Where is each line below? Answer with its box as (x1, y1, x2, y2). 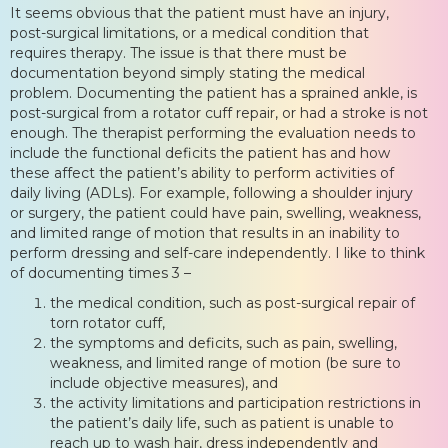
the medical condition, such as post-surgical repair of (50, 293, 415, 312)
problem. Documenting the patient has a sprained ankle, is (10, 83, 417, 102)
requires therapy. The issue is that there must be (10, 43, 347, 62)
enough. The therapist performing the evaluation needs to (10, 123, 416, 142)
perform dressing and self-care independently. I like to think (10, 243, 425, 262)
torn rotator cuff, (50, 313, 165, 332)
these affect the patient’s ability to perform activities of (10, 163, 394, 182)
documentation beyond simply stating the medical (10, 63, 365, 82)
